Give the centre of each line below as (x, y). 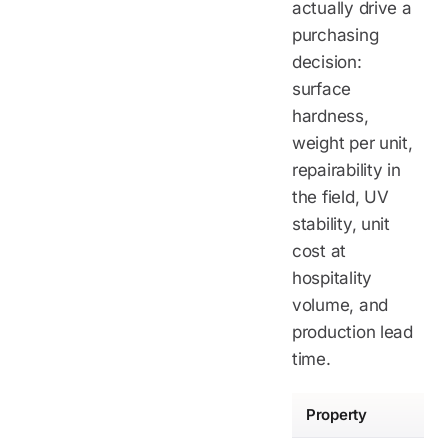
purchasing (335, 34)
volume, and (340, 304)
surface (322, 88)
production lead (352, 331)
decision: (327, 61)
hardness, (330, 115)
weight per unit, (352, 142)
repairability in (346, 169)
